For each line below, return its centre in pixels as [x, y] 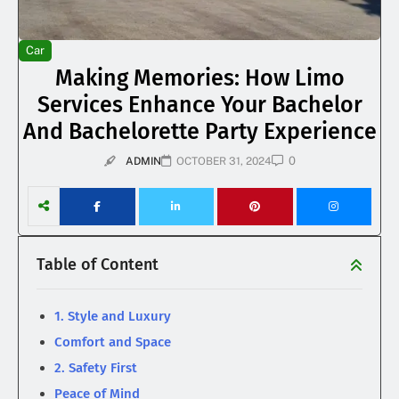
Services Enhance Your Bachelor [199, 106]
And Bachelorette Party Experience [199, 132]
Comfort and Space [113, 342]
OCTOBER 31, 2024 [224, 162]
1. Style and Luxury [113, 317]
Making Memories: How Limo [199, 79]
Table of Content [98, 265]
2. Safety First [96, 368]
